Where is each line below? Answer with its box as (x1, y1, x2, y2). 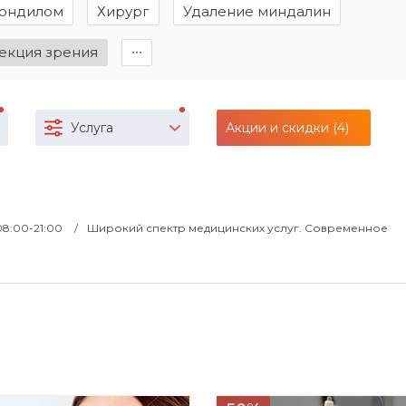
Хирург (97, 3, 150, 20)
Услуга (71, 120, 113, 136)
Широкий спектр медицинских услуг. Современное (87, 221, 388, 235)
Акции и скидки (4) (226, 120, 349, 136)
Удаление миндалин (183, 3, 331, 20)
